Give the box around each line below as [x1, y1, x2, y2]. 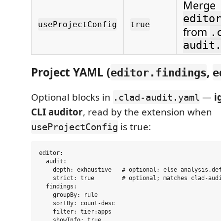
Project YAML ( [31, 64, 110, 80]
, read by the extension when [83, 106, 212, 118]
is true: [118, 120, 151, 133]
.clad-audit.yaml [113, 92, 200, 103]
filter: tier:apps [39, 208, 111, 215]
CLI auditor [31, 106, 83, 118]
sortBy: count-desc [39, 200, 115, 207]
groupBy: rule [39, 191, 98, 198]
